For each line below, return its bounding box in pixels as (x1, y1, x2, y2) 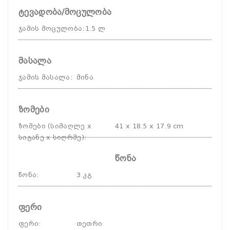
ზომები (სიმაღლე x (18, 122, 92, 130)
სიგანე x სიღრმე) (18, 133, 84, 141)
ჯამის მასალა (18, 73, 70, 81)
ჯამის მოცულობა (18, 25, 83, 32)
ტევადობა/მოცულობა (18, 7, 112, 17)
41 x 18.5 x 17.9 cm (115, 122, 184, 130)
